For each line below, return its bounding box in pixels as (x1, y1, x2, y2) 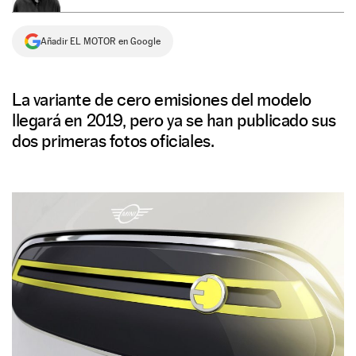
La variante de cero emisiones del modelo (12, 89, 312, 110)
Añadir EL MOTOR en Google (41, 36, 161, 47)
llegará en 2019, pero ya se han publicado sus (12, 110, 337, 130)
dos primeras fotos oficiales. (12, 130, 215, 151)
